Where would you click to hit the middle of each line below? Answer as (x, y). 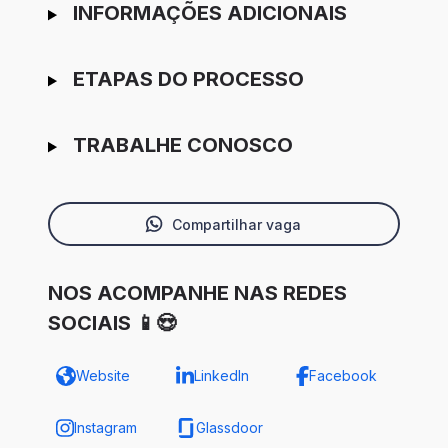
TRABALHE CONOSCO (182, 145)
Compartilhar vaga (236, 224)
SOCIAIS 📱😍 (112, 323)
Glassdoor (229, 428)
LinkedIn (221, 376)
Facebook (342, 376)
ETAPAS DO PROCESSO (188, 79)
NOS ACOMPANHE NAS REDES (197, 293)
